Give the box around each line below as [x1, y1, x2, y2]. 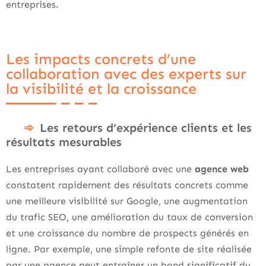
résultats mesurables [6, 134, 122, 149]
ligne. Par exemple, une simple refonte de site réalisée [6, 243, 252, 255]
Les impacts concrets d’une [6, 50, 196, 68]
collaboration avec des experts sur [6, 65, 246, 83]
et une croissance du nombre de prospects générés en [6, 227, 249, 239]
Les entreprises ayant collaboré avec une [6, 163, 195, 175]
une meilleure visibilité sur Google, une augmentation [6, 195, 248, 207]
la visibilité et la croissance [6, 80, 197, 98]
